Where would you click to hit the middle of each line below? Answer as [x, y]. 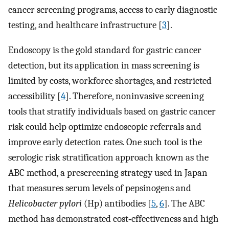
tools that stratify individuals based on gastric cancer [112, 112]
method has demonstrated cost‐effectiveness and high [113, 219]
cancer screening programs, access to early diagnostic [113, 10]
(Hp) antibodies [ [117, 204]
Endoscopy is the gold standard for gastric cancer [105, 50]
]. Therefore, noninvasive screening [135, 96]
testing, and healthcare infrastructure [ [85, 25]
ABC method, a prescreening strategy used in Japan [108, 173]
